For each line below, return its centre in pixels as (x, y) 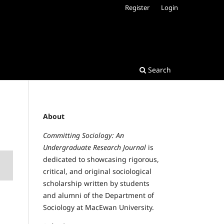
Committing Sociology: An (83, 135)
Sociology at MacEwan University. (98, 207)
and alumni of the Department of (98, 195)
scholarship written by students (96, 183)
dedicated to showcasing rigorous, (101, 159)
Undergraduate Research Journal (94, 147)
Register (137, 7)
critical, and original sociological (97, 171)
